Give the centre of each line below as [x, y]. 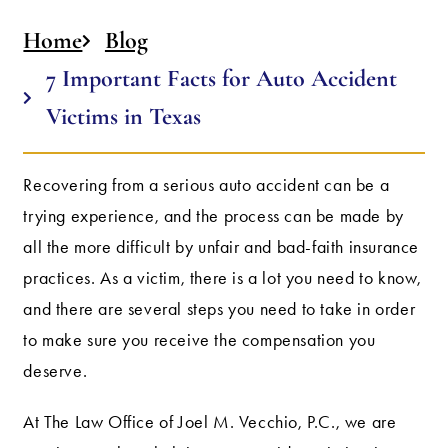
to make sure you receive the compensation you [199, 340]
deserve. [55, 371]
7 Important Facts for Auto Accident [221, 79]
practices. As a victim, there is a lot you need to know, [223, 278]
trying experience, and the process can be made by [213, 216]
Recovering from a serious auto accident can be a [206, 185]
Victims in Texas [123, 117]
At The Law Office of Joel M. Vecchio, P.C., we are [210, 422]
